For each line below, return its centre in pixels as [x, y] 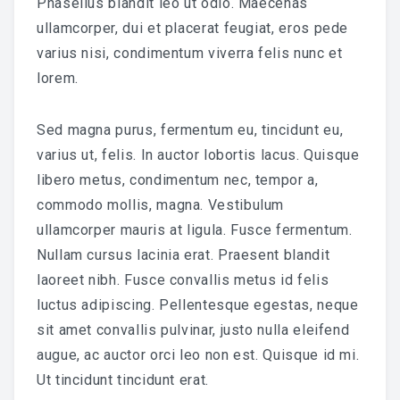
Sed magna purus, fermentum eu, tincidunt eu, [190, 129]
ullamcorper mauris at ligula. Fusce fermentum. [195, 229]
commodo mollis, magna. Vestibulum [161, 204]
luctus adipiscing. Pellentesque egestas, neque [198, 304]
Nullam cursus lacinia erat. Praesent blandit [183, 254]
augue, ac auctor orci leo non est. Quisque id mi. [198, 354]
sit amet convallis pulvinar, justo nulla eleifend [193, 329]
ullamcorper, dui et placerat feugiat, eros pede [193, 28]
